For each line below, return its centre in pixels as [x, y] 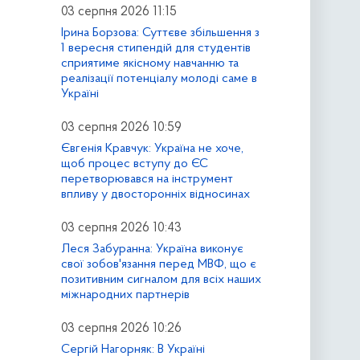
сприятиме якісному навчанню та [149, 64]
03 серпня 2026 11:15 [119, 12]
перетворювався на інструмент [147, 179]
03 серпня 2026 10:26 [121, 328]
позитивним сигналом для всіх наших [161, 279]
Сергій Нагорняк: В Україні [133, 349]
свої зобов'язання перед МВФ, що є [158, 264]
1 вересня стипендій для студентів [155, 49]
